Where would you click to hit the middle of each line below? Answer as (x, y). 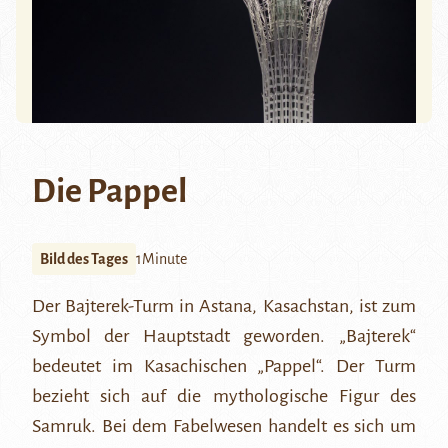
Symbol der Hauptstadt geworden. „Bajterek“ (224, 336)
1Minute (161, 259)
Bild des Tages (84, 259)
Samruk (61, 426)
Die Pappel (109, 191)
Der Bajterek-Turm (103, 306)
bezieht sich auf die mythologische (185, 396)
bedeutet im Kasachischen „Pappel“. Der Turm (224, 366)
